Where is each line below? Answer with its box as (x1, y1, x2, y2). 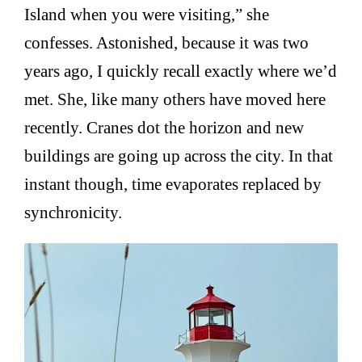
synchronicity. (24, 203, 123, 222)
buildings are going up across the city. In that (24, 146, 334, 166)
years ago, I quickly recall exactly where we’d (24, 61, 338, 81)
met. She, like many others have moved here (24, 90, 326, 109)
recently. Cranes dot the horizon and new (24, 118, 305, 137)
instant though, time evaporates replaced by (24, 175, 322, 194)
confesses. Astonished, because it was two (24, 33, 309, 53)
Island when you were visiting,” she (24, 5, 270, 24)
